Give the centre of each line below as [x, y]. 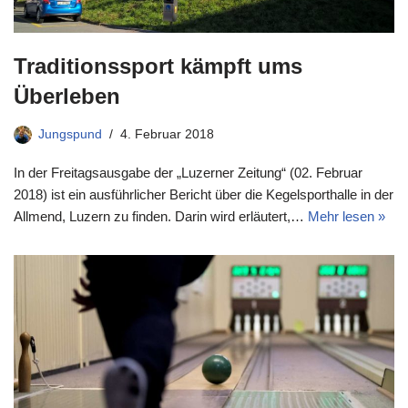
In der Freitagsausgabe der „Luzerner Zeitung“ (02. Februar [188, 172]
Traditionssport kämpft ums [158, 66]
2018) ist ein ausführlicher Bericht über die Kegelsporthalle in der [204, 194]
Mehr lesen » [347, 216]
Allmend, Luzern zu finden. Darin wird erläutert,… [161, 216]
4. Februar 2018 [167, 134]
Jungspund [70, 134]
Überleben [67, 96]
